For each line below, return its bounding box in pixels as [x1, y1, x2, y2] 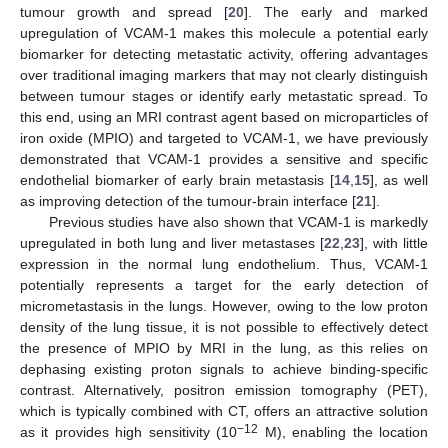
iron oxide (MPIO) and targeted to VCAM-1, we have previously [20, 129, 428, 146]
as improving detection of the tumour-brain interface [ [20, 192, 356, 209]
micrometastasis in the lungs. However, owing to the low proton [20, 297, 428, 314]
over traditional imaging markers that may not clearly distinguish [20, 66, 428, 83]
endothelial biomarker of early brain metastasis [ [20, 171, 334, 188]
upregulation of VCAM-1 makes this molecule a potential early [20, 24, 428, 41]
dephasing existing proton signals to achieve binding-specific [20, 360, 428, 377]
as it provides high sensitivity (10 [20, 423, 238, 440]
